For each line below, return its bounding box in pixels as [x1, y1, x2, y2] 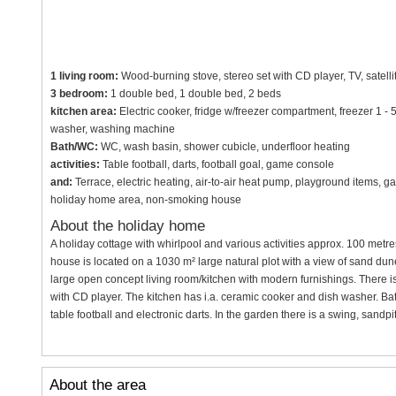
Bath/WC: [49, 141, 98, 154]
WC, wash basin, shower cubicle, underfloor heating [97, 141, 350, 154]
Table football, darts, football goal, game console [99, 158, 334, 171]
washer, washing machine [49, 123, 175, 136]
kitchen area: [49, 105, 117, 118]
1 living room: [49, 70, 118, 83]
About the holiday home [49, 217, 205, 234]
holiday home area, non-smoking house [49, 194, 241, 207]
